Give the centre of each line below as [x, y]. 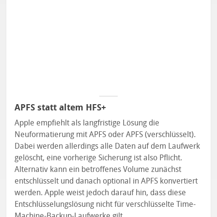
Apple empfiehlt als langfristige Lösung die [87, 123]
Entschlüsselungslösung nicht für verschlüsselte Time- [105, 204]
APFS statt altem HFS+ [61, 107]
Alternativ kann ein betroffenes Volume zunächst [98, 169]
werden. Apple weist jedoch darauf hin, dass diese [101, 192]
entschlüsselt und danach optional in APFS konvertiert [106, 181]
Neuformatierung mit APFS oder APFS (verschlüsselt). [105, 134]
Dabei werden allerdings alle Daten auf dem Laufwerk [108, 146]
